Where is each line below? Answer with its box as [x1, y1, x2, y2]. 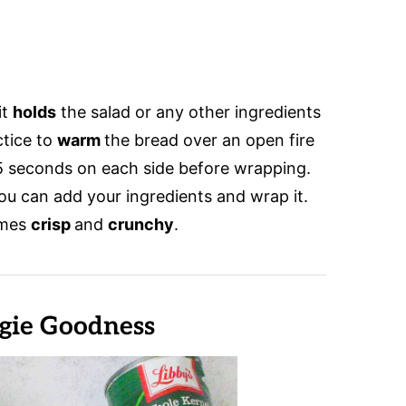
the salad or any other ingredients [55, 102, 321, 122]
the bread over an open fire [104, 130, 314, 150]
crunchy [108, 215, 174, 235]
